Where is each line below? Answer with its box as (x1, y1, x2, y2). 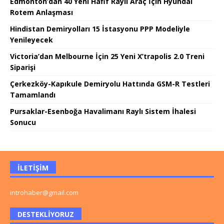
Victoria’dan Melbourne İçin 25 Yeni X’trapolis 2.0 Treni (10, 51, 204, 61)
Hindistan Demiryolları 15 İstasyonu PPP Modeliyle (10, 24, 190, 34)
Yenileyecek (10, 35, 53, 45)
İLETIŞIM (17, 163, 48, 173)
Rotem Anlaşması (10, 7, 73, 17)
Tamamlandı (10, 90, 55, 100)
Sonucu (10, 117, 36, 127)
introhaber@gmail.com (10, 188, 78, 197)
